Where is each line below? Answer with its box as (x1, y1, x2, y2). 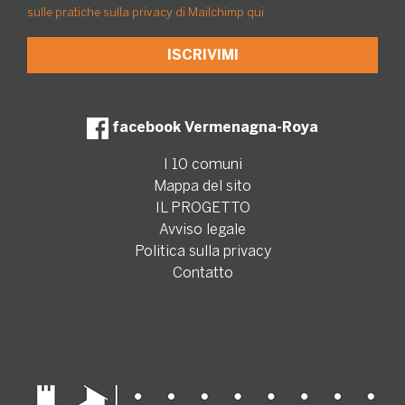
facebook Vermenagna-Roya (108, 118, 318, 137)
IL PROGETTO (155, 199, 250, 217)
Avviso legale (159, 221, 246, 239)
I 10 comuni (163, 155, 242, 174)
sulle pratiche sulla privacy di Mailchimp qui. (27, 5, 267, 20)
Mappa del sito (154, 177, 251, 195)
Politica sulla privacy (134, 242, 271, 260)
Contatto (172, 264, 233, 282)
